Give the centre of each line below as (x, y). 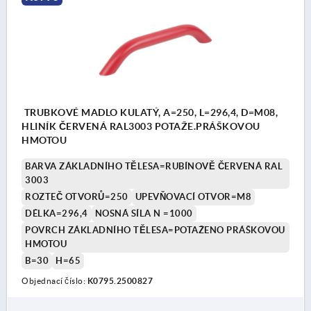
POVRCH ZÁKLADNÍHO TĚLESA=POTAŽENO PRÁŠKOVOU (155, 230)
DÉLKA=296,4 (57, 214)
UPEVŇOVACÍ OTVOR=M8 (193, 197)
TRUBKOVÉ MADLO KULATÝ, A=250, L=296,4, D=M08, (150, 113)
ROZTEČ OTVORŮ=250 (77, 197)
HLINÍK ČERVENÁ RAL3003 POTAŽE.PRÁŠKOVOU (141, 127)
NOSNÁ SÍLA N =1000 (144, 214)
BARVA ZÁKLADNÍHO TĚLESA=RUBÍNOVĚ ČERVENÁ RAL (154, 167)
